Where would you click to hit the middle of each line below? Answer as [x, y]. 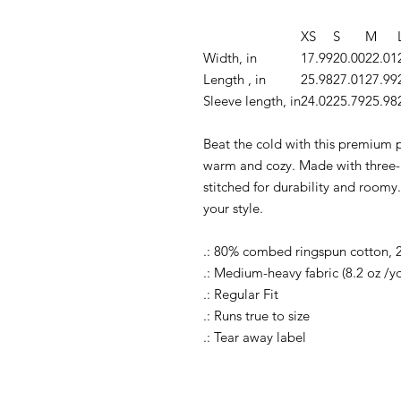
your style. [233, 208]
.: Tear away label [255, 337]
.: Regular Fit [241, 294]
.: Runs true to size [256, 315]
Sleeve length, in [252, 100]
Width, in [230, 57]
